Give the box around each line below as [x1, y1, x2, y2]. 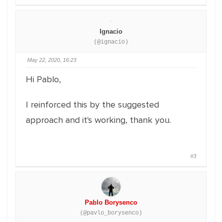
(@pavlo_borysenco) [80, 210, 142, 217]
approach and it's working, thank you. [26, 114, 171, 125]
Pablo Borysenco [85, 199, 137, 206]
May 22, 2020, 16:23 [27, 57, 76, 63]
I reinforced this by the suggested [26, 99, 159, 110]
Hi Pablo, [26, 74, 61, 85]
